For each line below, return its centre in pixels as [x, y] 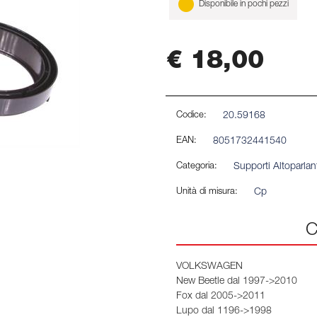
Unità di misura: [207, 192]
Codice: [191, 115]
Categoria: [197, 166]
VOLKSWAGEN [209, 266]
